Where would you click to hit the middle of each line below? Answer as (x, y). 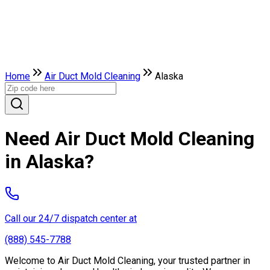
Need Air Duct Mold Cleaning (130, 139)
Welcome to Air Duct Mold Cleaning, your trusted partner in (127, 260)
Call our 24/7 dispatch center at (71, 218)
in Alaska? (49, 162)
